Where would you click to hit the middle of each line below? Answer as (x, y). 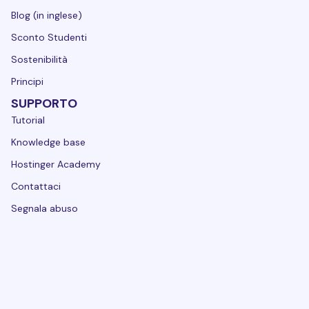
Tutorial (28, 120)
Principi (27, 81)
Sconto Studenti (49, 37)
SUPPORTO (44, 103)
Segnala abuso (44, 208)
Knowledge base (48, 142)
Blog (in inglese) (47, 15)
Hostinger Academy (56, 164)
